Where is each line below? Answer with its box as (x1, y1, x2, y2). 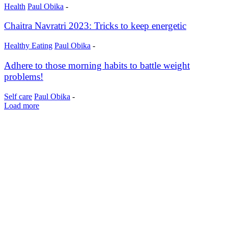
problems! (4, 71, 43, 82)
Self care (4, 92, 32, 101)
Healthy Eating (4, 41, 52, 50)
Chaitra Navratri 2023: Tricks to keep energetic (4, 20, 186, 32)
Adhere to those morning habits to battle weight (4, 60, 190, 71)
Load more (4, 101, 39, 110)
